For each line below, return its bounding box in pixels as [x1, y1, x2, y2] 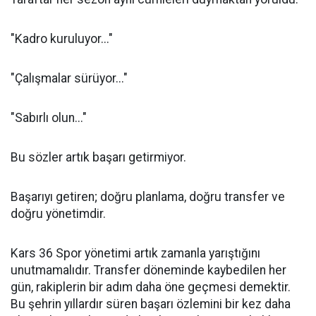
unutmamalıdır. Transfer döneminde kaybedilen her [11, 263, 286, 277]
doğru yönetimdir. [11, 207, 106, 221]
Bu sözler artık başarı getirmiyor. [11, 150, 186, 164]
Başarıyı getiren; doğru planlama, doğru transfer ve [11, 190, 285, 204]
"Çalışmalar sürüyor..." [11, 71, 128, 85]
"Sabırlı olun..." [11, 111, 87, 125]
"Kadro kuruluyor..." [11, 32, 113, 46]
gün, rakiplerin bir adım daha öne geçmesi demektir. [11, 280, 291, 294]
